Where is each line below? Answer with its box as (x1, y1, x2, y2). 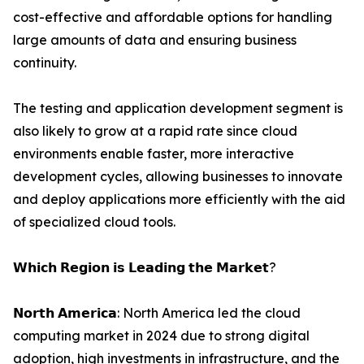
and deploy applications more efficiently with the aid (13, 191, 345, 208)
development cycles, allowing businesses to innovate (13, 168, 343, 185)
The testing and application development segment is (13, 100, 343, 117)
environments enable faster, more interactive (13, 145, 294, 162)
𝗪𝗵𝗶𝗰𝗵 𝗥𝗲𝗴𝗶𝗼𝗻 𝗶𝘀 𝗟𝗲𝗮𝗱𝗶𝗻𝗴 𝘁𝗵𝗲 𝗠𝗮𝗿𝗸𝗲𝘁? (13, 259, 276, 276)
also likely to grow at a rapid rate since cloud (13, 123, 297, 140)
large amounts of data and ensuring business (13, 32, 297, 49)
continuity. (13, 54, 76, 71)
